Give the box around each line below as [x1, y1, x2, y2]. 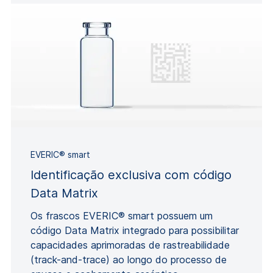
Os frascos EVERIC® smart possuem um [30, 209, 213, 222]
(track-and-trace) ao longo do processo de [30, 253, 227, 266]
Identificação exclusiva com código [30, 167, 232, 182]
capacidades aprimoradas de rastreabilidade [30, 238, 230, 251]
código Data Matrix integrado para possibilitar [30, 224, 239, 236]
